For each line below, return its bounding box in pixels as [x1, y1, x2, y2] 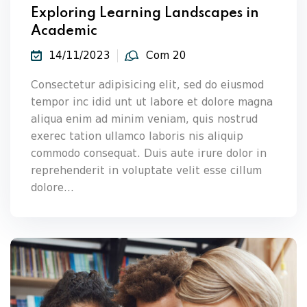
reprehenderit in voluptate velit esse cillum [31, 164, 262, 177]
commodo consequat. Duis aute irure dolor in [31, 147, 267, 160]
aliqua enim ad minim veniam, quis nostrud [31, 112, 258, 125]
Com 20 [146, 49, 186, 62]
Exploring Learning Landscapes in [31, 6, 259, 21]
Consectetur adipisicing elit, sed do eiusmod [31, 78, 264, 91]
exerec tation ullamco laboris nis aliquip [31, 130, 243, 143]
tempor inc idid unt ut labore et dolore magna [31, 95, 273, 108]
